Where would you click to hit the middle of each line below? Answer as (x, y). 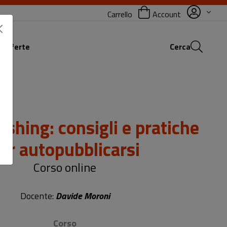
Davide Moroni (83, 196)
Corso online (65, 167)
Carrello (120, 14)
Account (168, 14)
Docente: (38, 196)
